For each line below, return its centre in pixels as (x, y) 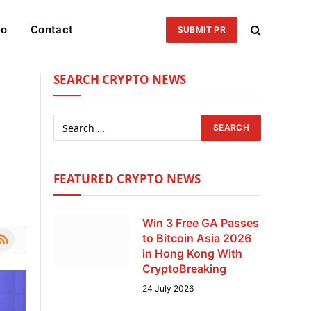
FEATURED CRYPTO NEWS (127, 179)
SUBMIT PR (201, 29)
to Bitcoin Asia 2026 (197, 238)
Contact (52, 29)
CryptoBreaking (184, 269)
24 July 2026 (168, 288)
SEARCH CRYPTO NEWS (120, 79)
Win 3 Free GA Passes (201, 223)
